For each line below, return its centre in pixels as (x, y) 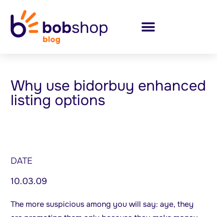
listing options (58, 101)
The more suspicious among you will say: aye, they (102, 204)
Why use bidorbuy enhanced (108, 86)
